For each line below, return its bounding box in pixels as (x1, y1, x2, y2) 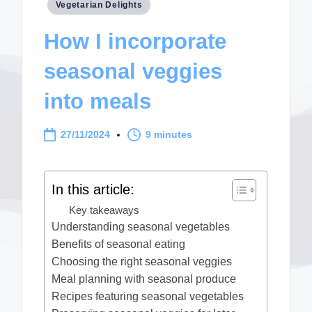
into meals (44, 88, 152, 114)
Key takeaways (69, 204, 140, 217)
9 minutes (146, 129, 193, 140)
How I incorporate (44, 29, 227, 54)
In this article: (52, 181, 135, 197)
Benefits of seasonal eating (52, 238, 186, 251)
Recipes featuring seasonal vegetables (52, 290, 244, 303)
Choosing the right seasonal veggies (52, 256, 233, 268)
